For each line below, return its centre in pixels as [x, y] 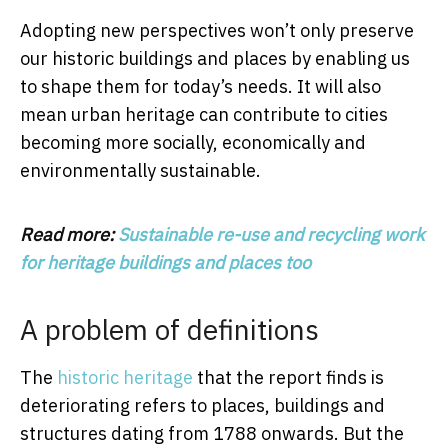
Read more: [69, 235]
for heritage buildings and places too [165, 263]
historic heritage [125, 378]
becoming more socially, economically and [193, 143]
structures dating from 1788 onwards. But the [212, 434]
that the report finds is [288, 378]
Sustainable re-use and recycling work [271, 235]
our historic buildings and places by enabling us [215, 59]
